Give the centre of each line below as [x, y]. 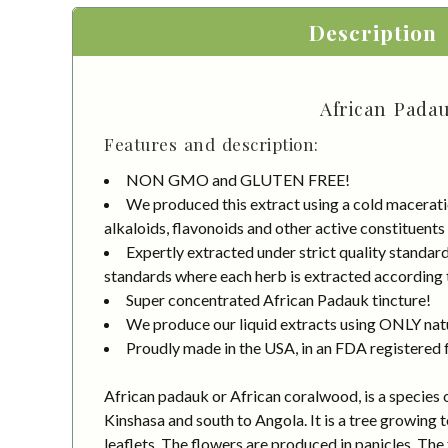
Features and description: [211, 143]
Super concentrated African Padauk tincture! [278, 299]
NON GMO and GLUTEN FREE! [238, 179]
